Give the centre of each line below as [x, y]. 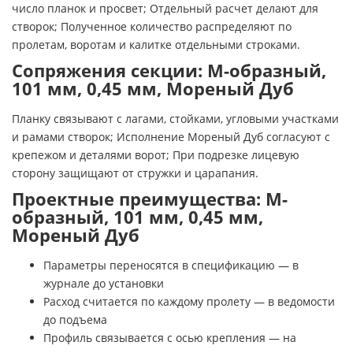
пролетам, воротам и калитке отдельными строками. [156, 44]
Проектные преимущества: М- [150, 199]
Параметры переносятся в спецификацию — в [171, 265]
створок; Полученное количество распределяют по [152, 26]
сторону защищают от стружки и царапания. [135, 173]
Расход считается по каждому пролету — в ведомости [189, 301]
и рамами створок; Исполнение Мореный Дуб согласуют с [171, 136]
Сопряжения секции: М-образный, [169, 70]
